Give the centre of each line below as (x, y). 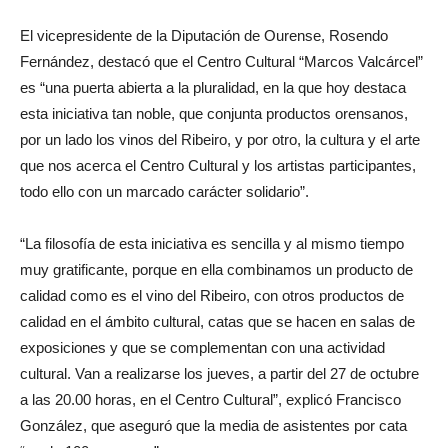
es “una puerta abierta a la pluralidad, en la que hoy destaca (213, 87)
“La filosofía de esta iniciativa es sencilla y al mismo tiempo (212, 243)
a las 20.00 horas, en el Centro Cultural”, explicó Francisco (210, 399)
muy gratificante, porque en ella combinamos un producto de (216, 269)
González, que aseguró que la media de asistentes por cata (213, 425)
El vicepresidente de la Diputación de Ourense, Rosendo (204, 35)
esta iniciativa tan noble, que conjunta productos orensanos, (214, 113)
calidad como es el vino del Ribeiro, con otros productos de (212, 295)
